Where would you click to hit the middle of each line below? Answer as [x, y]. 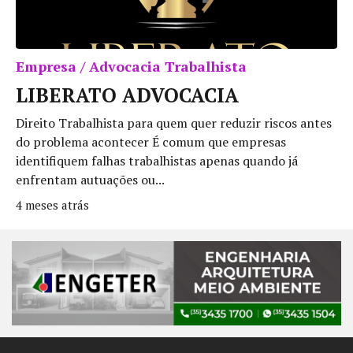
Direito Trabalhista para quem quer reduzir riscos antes [174, 123]
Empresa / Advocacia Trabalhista [131, 66]
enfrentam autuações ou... [90, 179]
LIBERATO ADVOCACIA [127, 95]
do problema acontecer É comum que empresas [151, 141]
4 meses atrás [52, 204]
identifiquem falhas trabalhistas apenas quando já [157, 160]
